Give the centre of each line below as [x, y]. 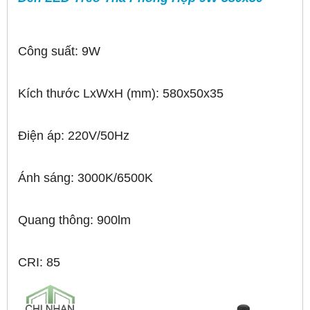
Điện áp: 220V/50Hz [74, 135]
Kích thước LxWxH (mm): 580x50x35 [121, 93]
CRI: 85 [39, 262]
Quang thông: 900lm [74, 220]
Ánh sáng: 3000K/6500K [85, 177]
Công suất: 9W [59, 51]
